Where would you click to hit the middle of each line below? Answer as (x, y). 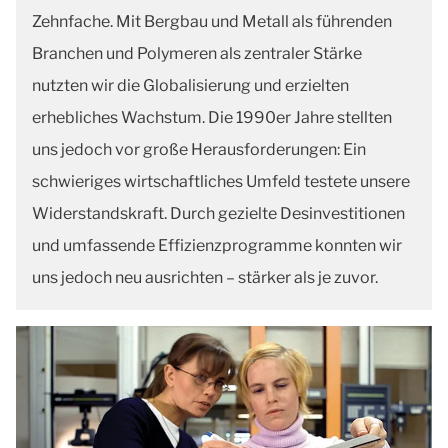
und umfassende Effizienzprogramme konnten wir (217, 245)
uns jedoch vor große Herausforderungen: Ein (199, 149)
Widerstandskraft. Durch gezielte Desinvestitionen (218, 213)
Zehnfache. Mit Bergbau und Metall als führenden (212, 21)
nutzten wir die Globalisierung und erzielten (190, 85)
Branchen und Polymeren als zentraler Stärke (197, 53)
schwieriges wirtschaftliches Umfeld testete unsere (221, 181)
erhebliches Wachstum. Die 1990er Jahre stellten (212, 117)
